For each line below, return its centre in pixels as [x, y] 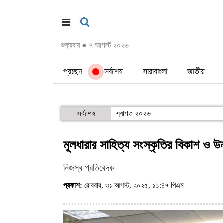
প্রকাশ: [73, 185]
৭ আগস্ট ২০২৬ [108, 45]
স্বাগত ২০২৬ [133, 113]
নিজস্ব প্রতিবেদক [89, 168]
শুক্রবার [71, 45]
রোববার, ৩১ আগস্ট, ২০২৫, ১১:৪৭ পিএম [135, 185]
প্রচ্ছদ [73, 71]
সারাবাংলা [155, 71]
